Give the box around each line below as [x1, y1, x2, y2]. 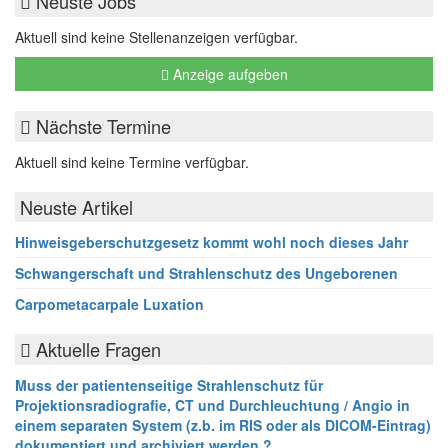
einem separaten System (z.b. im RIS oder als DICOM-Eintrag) [15, 415, 431, 435]
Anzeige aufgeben [168, 64, 288, 84]
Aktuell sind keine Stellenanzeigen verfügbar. [15, 27, 298, 47]
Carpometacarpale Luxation [15, 294, 204, 314]
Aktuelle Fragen [31, 336, 161, 362]
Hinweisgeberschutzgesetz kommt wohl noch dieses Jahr [15, 232, 408, 252]
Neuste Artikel [20, 194, 133, 220]
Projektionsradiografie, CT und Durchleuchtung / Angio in [15, 395, 410, 415]
